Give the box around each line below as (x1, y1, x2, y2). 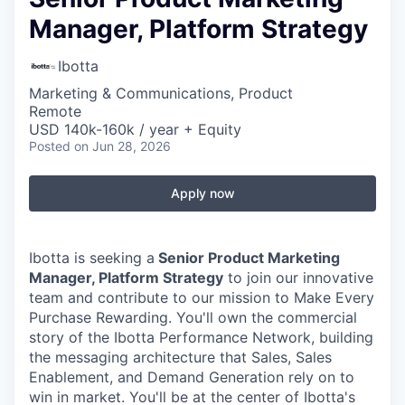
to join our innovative (223, 268, 373, 287)
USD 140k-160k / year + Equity (29, 120, 241, 138)
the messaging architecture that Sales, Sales (29, 348, 332, 366)
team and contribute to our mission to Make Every (29, 288, 374, 306)
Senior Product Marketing (155, 249, 340, 267)
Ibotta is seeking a (29, 249, 155, 267)
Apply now (170, 185, 235, 201)
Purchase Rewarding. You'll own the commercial (29, 308, 357, 326)
